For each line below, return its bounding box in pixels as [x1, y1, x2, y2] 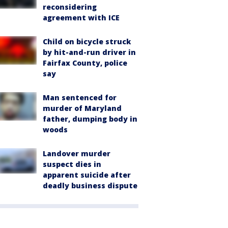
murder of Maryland [43, 103, 122, 113]
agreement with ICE [43, 13, 120, 22]
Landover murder [43, 149, 110, 158]
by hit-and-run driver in [43, 47, 136, 57]
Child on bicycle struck [43, 37, 131, 46]
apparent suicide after [43, 170, 131, 180]
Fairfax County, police [43, 58, 127, 68]
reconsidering [43, 2, 97, 12]
